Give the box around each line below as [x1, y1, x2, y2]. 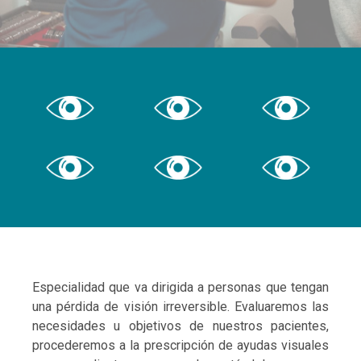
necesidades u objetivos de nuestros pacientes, [32, 318, 329, 334]
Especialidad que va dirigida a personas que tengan [32, 280, 329, 295]
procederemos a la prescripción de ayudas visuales [32, 338, 329, 353]
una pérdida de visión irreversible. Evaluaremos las [32, 299, 329, 314]
